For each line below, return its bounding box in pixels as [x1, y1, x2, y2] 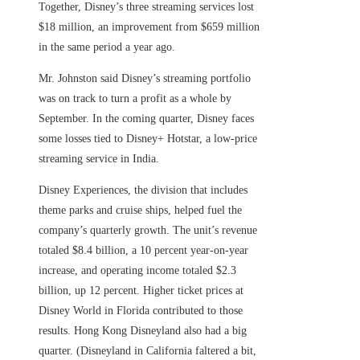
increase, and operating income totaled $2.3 [39, 264, 236, 277]
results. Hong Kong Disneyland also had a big [39, 325, 247, 337]
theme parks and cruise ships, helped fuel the [39, 204, 242, 217]
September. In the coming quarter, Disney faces [39, 112, 254, 125]
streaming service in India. [39, 153, 159, 166]
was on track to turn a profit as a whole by [39, 92, 231, 105]
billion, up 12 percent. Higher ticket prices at [39, 284, 243, 297]
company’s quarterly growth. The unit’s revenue [39, 224, 257, 237]
